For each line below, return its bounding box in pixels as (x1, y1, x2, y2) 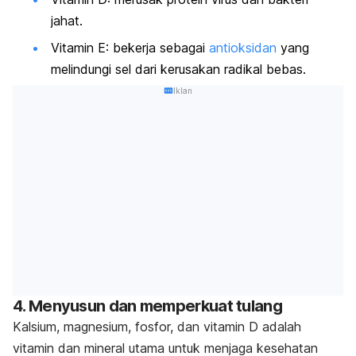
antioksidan (209, 39, 277, 56)
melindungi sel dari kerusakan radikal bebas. (51, 60, 306, 77)
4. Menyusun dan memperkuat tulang (13, 296, 282, 316)
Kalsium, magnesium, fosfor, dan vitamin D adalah (13, 319, 301, 335)
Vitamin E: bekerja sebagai (51, 39, 209, 56)
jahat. (51, 13, 83, 29)
